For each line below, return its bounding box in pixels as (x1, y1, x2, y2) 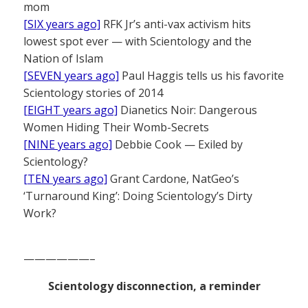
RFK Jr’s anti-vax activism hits (100, 16, 251, 32)
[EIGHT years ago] (23, 102, 118, 118)
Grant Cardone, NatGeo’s (107, 171, 239, 186)
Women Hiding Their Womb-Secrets (23, 120, 209, 135)
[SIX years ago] (23, 16, 100, 32)
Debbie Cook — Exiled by (112, 137, 243, 152)
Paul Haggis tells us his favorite (119, 68, 284, 83)
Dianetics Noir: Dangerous (118, 102, 257, 118)
